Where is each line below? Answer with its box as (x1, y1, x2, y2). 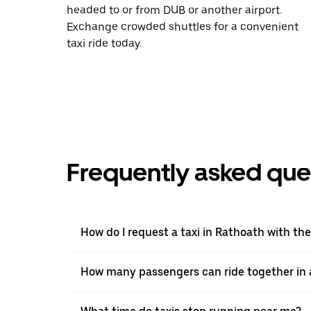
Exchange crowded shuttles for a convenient (67, 19, 299, 33)
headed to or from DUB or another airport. (67, 3, 282, 17)
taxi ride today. (67, 36, 142, 50)
